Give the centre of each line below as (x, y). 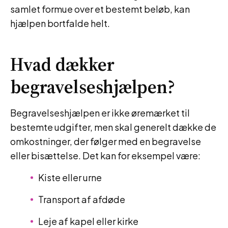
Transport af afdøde (82, 199)
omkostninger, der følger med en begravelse (106, 141)
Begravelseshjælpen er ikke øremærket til (100, 113)
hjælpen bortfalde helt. (60, 23)
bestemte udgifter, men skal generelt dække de (113, 127)
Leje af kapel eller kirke (88, 221)
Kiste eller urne (70, 177)
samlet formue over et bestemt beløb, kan (100, 9)
